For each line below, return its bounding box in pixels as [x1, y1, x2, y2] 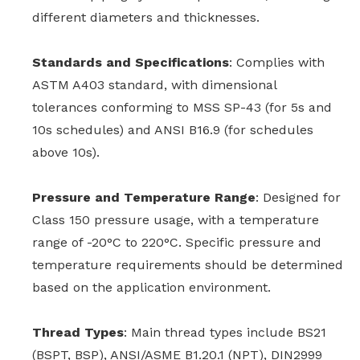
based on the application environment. [32, 280, 271, 296]
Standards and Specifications [32, 55, 229, 71]
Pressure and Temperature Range [32, 190, 256, 206]
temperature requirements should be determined [32, 257, 343, 273]
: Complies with [229, 55, 325, 71]
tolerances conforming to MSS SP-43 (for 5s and [32, 100, 332, 116]
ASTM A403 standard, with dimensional [32, 77, 276, 93]
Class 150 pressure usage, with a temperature [32, 212, 319, 228]
